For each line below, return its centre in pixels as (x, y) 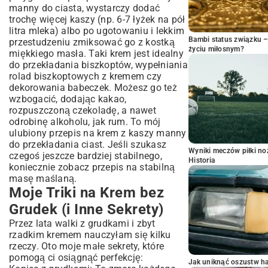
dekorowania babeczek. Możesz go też (93, 88)
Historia (202, 160)
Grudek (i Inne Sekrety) (86, 209)
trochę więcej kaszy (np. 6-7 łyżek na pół (97, 19)
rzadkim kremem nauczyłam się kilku (90, 235)
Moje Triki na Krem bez (86, 193)
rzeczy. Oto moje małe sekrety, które (86, 246)
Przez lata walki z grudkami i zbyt (82, 223)
